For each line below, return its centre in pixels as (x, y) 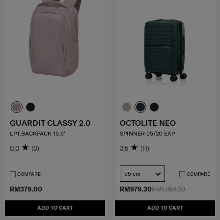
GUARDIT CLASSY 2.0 (50, 123)
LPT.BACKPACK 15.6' (38, 134)
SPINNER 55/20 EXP (147, 134)
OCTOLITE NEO (148, 123)
